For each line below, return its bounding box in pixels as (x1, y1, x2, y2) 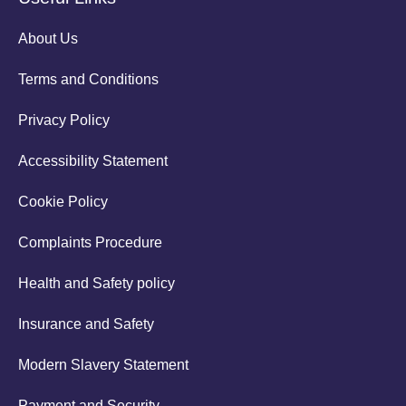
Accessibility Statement (18, 152, 168, 169)
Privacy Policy (18, 111, 110, 128)
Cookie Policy (18, 193, 108, 209)
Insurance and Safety (18, 315, 154, 332)
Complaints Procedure (18, 234, 162, 250)
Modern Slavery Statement (18, 356, 188, 372)
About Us (18, 30, 78, 46)
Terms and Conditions (18, 71, 159, 87)
